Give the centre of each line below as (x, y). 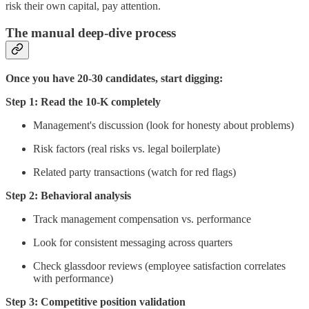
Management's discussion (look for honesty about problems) (163, 125)
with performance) (73, 278)
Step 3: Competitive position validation (96, 301)
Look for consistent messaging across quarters (133, 242)
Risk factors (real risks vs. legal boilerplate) (127, 148)
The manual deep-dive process (91, 32)
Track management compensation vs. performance (142, 219)
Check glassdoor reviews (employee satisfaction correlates (159, 266)
